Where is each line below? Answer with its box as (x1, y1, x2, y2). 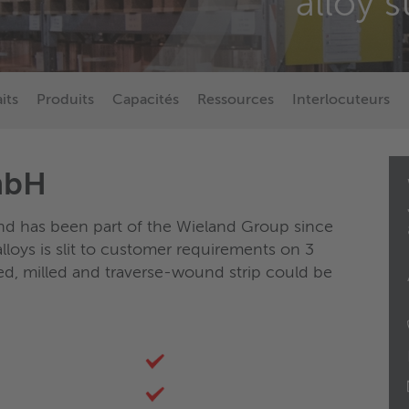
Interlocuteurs (292, 93, 390, 109)
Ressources (197, 93, 274, 109)
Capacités (112, 93, 179, 109)
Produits (37, 93, 94, 109)
